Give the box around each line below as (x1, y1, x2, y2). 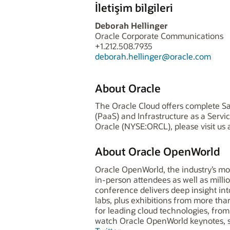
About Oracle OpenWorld (95, 144, 220, 159)
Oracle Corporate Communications (95, 30, 223, 42)
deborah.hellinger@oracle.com (95, 51, 211, 62)
